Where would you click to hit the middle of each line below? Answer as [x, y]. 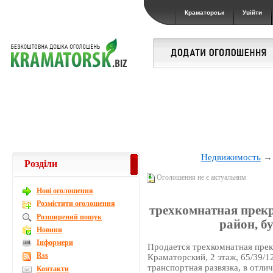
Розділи [41, 164]
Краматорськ [204, 12]
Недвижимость [231, 157]
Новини [49, 229]
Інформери [55, 243]
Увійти [252, 12]
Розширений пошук [69, 217]
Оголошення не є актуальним [201, 177]
